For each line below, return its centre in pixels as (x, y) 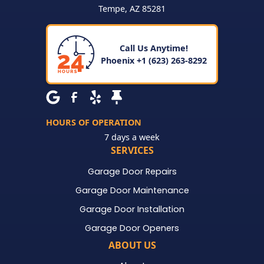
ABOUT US (132, 245)
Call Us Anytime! (154, 48)
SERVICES (132, 150)
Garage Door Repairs (132, 171)
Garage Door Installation (132, 209)
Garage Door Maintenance (132, 190)
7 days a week (132, 137)
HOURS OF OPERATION (94, 122)
